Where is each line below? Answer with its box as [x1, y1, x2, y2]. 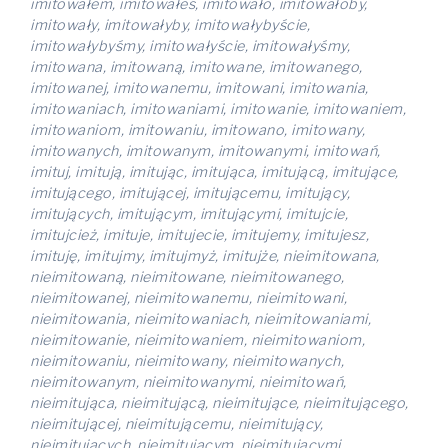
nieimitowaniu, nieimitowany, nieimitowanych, [30, 352, 344, 370]
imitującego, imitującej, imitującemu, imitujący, [30, 184, 350, 202]
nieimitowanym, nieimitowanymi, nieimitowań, [30, 373, 347, 391]
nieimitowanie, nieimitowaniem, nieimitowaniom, [30, 331, 365, 349]
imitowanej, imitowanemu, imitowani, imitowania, [30, 79, 369, 97]
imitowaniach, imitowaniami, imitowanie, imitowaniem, [30, 100, 406, 118]
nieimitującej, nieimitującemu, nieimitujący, [30, 415, 323, 433]
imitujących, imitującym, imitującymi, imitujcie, [30, 205, 348, 223]
